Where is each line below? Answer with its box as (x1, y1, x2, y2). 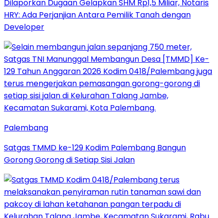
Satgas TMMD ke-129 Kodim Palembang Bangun (4, 142, 186, 153)
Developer (4, 21, 44, 33)
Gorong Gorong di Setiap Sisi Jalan (4, 154, 135, 165)
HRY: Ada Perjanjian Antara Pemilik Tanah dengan (4, 9, 191, 20)
